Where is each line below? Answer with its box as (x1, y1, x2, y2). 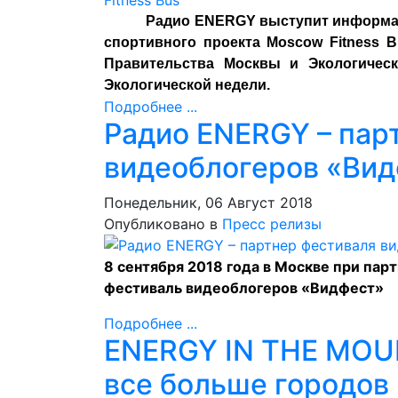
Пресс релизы (222, 215, 322, 233)
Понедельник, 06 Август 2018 (104, 194, 313, 211)
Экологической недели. (104, 77, 270, 92)
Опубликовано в (104, 215, 218, 233)
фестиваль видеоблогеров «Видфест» (104, 279, 384, 297)
